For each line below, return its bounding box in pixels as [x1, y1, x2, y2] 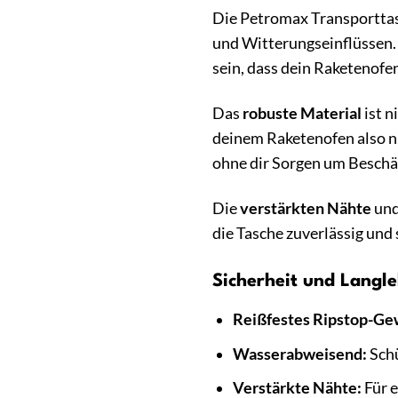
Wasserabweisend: [232, 344, 367, 363]
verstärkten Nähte [240, 199, 371, 219]
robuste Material [243, 104, 362, 123]
